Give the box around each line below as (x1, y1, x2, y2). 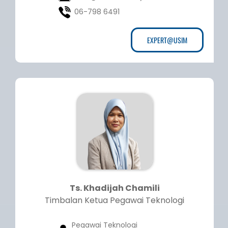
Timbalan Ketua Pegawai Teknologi (45, 194, 184, 207)
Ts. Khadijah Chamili (69, 182, 160, 194)
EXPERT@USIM (147, 35, 187, 46)
